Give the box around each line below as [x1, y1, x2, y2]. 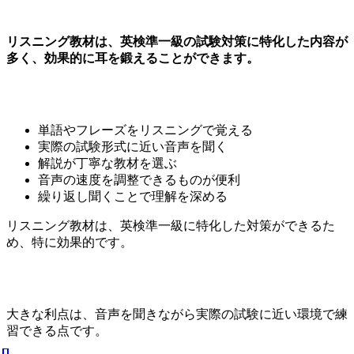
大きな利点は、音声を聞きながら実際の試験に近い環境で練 [6, 307, 348, 322]
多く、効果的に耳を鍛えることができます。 [6, 51, 259, 65]
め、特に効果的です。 [6, 235, 133, 249]
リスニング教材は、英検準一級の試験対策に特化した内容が [6, 34, 348, 48]
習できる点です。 [6, 324, 107, 338]
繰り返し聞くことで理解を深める [38, 189, 228, 203]
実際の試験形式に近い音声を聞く [38, 139, 228, 153]
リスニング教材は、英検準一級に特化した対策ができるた [6, 218, 335, 232]
